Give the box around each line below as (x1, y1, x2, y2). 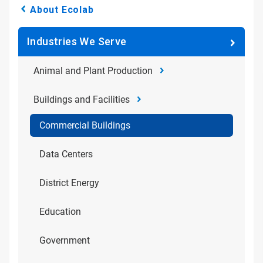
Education (39, 206, 81, 218)
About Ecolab (30, 4, 94, 16)
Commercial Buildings (39, 120, 130, 131)
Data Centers (39, 149, 93, 160)
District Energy (39, 177, 99, 189)
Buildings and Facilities (33, 94, 130, 106)
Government (39, 235, 90, 247)
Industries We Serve (27, 35, 127, 48)
